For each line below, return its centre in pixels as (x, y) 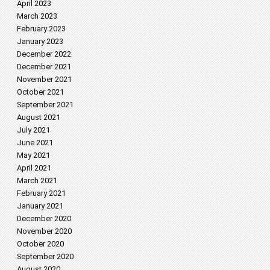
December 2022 (44, 54)
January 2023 (40, 41)
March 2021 (37, 181)
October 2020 (40, 244)
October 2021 (40, 92)
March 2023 (37, 16)
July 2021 (33, 130)
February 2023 (41, 29)
